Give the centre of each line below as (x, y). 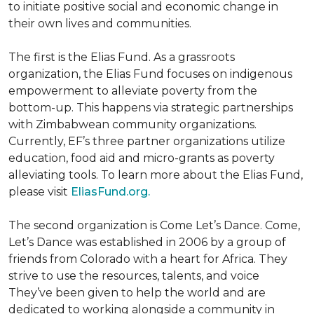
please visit (40, 192)
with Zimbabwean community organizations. (132, 124)
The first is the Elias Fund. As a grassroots (122, 57)
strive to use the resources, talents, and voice (134, 276)
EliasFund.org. (110, 192)
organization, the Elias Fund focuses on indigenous (150, 74)
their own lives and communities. (100, 23)
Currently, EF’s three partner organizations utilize (147, 141)
